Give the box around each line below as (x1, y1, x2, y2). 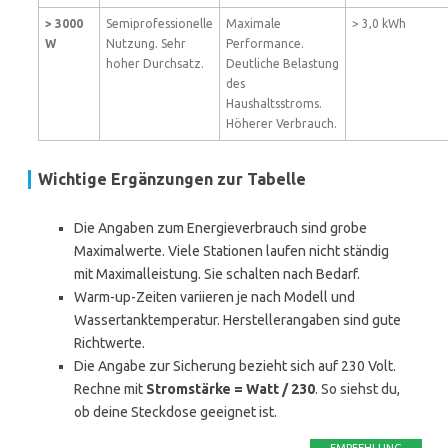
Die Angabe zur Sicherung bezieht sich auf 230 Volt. (74, 358, 396, 374)
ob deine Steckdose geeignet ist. (74, 404, 277, 420)
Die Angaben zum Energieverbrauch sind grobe (74, 220, 367, 236)
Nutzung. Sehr (106, 37, 186, 50)
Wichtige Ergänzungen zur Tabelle (38, 170, 306, 188)
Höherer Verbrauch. (226, 117, 337, 130)
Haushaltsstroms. (226, 97, 322, 110)
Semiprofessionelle (106, 17, 213, 30)
